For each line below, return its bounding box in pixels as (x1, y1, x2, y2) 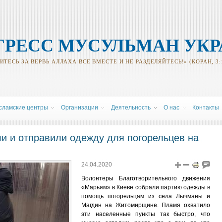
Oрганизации (61, 104, 98, 111)
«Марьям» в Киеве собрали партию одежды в (81, 184, 210, 191)
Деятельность (111, 104, 151, 111)
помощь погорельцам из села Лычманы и (81, 193, 210, 200)
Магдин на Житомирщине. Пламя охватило (81, 202, 210, 209)
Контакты (192, 104, 219, 111)
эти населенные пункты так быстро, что (81, 211, 210, 218)
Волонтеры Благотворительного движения (81, 175, 210, 182)
